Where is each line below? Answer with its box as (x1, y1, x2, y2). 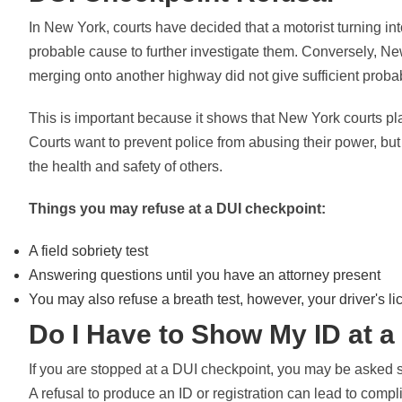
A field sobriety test (29, 243, 148, 258)
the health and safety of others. (29, 159, 223, 174)
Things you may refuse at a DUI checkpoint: (29, 201, 326, 216)
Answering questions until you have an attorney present (29, 267, 380, 283)
